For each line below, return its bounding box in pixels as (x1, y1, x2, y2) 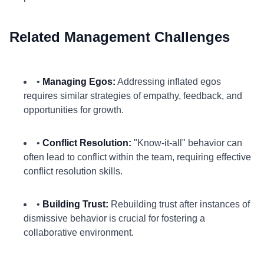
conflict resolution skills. (24, 166, 123, 176)
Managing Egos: (42, 77, 115, 87)
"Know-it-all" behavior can (131, 138, 242, 148)
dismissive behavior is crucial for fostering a (24, 213, 205, 223)
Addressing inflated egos (115, 77, 221, 87)
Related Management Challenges (9, 29, 230, 45)
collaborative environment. (24, 227, 134, 237)
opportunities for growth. (24, 105, 124, 115)
